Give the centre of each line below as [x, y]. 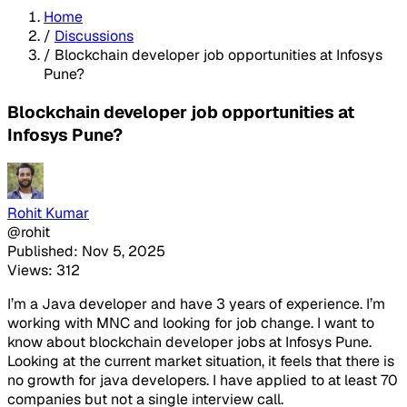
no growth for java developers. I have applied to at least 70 [203, 381]
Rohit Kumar [48, 213]
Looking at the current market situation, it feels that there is [201, 362]
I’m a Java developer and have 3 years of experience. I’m [196, 304]
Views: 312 [44, 271]
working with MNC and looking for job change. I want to [191, 323]
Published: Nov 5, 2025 [86, 252]
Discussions [94, 35]
